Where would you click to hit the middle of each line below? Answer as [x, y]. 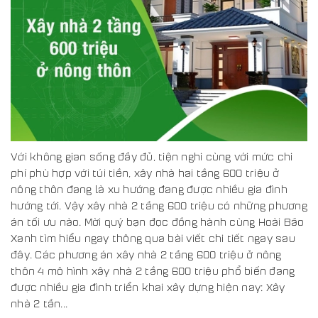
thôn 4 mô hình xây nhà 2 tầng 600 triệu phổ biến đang [153, 270]
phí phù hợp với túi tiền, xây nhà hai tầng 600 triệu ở [145, 172]
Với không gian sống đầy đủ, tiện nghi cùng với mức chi [152, 156]
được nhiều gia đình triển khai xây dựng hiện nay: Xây [148, 286]
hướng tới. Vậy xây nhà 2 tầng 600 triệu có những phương [159, 205]
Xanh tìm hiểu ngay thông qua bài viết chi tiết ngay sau [153, 237]
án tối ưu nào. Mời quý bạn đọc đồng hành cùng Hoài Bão [158, 221]
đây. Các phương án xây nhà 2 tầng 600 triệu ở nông [146, 254]
